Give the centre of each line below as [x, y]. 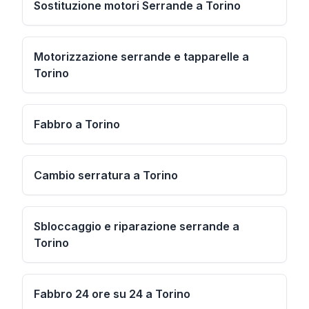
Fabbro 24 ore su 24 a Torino [112, 294]
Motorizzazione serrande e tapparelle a [141, 57]
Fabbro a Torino [77, 124]
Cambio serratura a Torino [106, 175]
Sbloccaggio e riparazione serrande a [137, 226]
